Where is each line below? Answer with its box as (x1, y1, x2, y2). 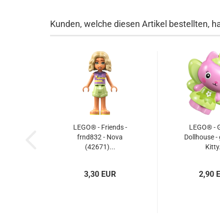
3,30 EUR (84, 169, 116, 179)
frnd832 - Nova (77, 133, 123, 141)
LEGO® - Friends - (73, 123, 127, 131)
